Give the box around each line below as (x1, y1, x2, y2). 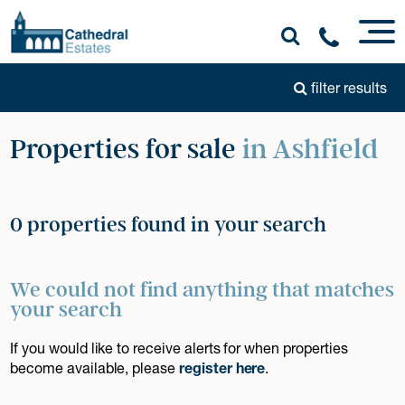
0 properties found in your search (10, 212, 326, 237)
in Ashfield (242, 134, 378, 165)
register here (179, 358, 266, 377)
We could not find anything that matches (10, 278, 395, 302)
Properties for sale (10, 134, 243, 165)
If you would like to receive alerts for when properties (10, 338, 348, 357)
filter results (307, 79, 387, 97)
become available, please (10, 358, 180, 377)
